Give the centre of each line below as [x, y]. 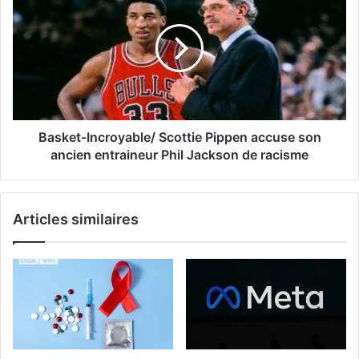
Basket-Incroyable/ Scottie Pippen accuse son [179, 137]
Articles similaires [76, 219]
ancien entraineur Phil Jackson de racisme [179, 154]
